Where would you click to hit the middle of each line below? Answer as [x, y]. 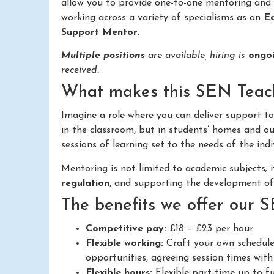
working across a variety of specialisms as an [162, 17]
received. [80, 71]
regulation [85, 183]
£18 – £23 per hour [210, 229]
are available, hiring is [197, 56]
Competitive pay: [126, 229]
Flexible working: [124, 244]
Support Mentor [99, 32]
